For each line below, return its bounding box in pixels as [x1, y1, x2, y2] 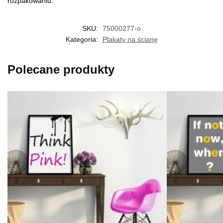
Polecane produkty [7, 63, 114, 77]
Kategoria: [65, 35, 100, 44]
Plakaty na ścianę [102, 35, 158, 44]
